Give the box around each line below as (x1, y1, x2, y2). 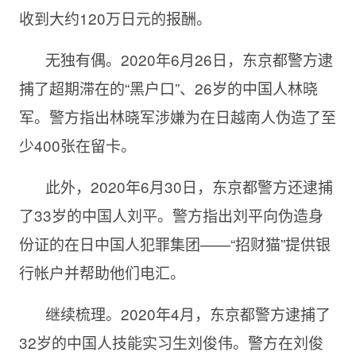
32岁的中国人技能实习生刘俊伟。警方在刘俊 (18, 331, 323, 353)
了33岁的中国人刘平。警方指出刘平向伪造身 (18, 204, 323, 226)
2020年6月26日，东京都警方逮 (120, 48, 333, 70)
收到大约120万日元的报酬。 (18, 7, 211, 29)
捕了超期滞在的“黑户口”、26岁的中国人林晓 (18, 77, 318, 99)
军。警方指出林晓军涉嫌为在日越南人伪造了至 (18, 106, 336, 127)
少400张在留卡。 (18, 134, 136, 156)
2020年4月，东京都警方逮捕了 (120, 303, 331, 324)
